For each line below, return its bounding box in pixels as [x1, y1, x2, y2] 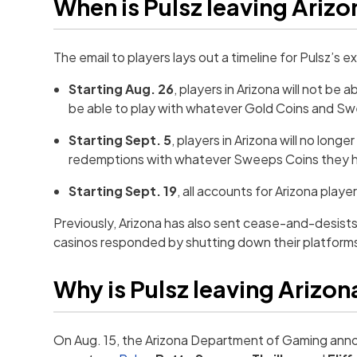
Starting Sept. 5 [69, 131, 172, 149]
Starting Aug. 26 [69, 80, 175, 98]
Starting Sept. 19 [69, 182, 178, 200]
